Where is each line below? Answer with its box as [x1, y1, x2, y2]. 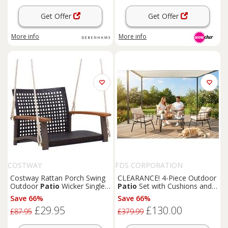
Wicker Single [60, 181, 105, 191]
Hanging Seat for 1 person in [10, 189, 104, 199]
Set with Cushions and [137, 181, 212, 191]
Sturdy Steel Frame [118, 189, 180, 199]
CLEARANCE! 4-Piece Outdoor [118, 173, 216, 183]
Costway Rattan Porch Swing [10, 173, 105, 183]
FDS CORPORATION [115, 160, 183, 170]
